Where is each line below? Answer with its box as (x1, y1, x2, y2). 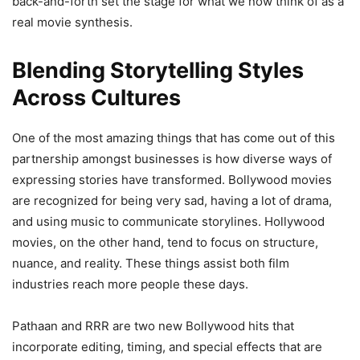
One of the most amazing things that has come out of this (12, 129, 335, 145)
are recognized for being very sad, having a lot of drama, (12, 192, 332, 208)
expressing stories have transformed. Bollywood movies (12, 171, 332, 187)
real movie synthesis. (12, 14, 133, 30)
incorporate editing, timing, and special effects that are (12, 338, 322, 354)
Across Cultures (12, 84, 181, 111)
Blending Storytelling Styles (12, 56, 304, 84)
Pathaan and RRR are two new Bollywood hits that (12, 317, 294, 333)
